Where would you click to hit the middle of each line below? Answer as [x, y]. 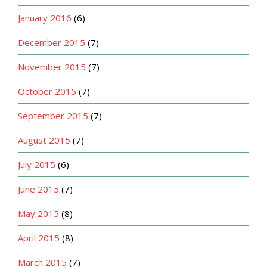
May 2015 [38, 213]
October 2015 [47, 91]
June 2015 [38, 189]
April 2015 [39, 237]
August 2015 [44, 140]
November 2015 [52, 66]
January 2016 [45, 18]
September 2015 [53, 115]
